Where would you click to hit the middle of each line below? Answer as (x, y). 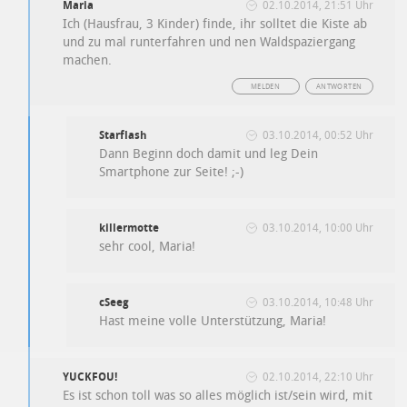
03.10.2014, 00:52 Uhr (318, 136)
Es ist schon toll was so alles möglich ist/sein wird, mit (218, 396)
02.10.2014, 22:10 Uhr (318, 377)
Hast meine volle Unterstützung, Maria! (213, 322)
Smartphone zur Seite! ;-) (172, 173)
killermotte (129, 228)
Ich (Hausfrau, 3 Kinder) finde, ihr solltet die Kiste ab (215, 25)
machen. (88, 61)
